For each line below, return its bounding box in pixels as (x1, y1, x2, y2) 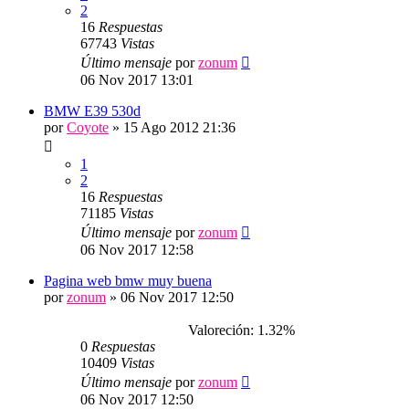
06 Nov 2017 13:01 (80, 72, 194, 88)
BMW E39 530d (44, 103, 141, 119)
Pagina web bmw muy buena (44, 273, 212, 288)
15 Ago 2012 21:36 (123, 120, 236, 135)
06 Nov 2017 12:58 (80, 242, 194, 257)
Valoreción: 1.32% (181, 322, 295, 338)
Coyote (67, 120, 109, 135)
